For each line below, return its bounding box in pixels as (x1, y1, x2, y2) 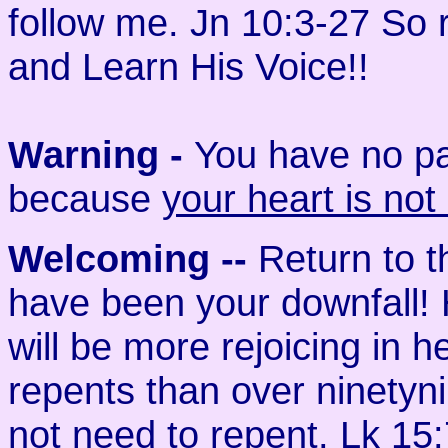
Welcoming (8, 237, 210, 280)
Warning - (8, 133, 194, 176)
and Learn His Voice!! (8, 45, 369, 88)
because (8, 177, 162, 220)
